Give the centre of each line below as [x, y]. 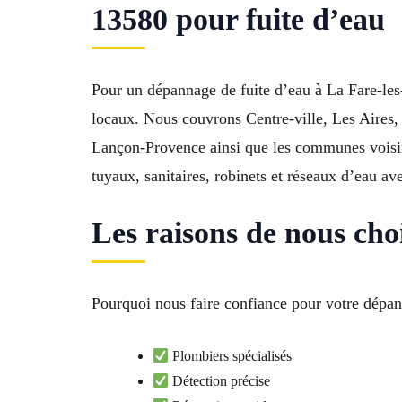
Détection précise [220, 380]
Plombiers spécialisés [231, 355]
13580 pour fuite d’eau [238, 19]
